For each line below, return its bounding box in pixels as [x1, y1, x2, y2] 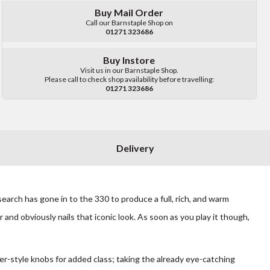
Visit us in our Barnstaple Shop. [80, 66, 178, 75]
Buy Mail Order [95, 7, 164, 19]
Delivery [116, 142, 154, 154]
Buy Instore [103, 54, 155, 66]
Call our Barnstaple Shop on [85, 18, 173, 28]
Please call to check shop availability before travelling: [44, 75, 214, 84]
